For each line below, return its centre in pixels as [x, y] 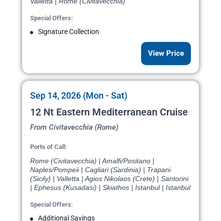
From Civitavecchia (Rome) [74, 128]
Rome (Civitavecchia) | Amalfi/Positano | [92, 161]
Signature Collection [69, 32]
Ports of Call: [49, 147]
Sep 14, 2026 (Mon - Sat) [79, 96]
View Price [166, 54]
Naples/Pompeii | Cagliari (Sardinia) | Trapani [100, 170]
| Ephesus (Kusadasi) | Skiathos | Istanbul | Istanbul [110, 188]
